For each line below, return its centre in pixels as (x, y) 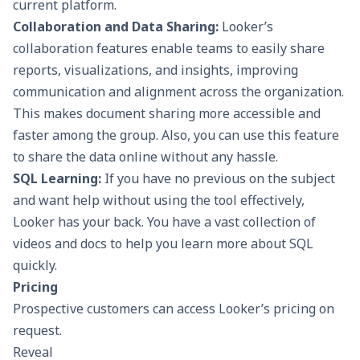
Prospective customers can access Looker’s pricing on (174, 308)
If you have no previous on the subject (218, 178)
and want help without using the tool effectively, (159, 200)
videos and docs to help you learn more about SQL (163, 243)
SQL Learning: (57, 178)
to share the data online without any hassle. (145, 156)
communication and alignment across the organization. (178, 91)
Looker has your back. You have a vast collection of (164, 221)
